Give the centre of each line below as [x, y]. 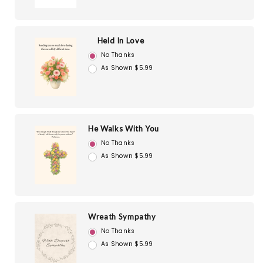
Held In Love [121, 41]
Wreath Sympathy [122, 217]
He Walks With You [124, 129]
